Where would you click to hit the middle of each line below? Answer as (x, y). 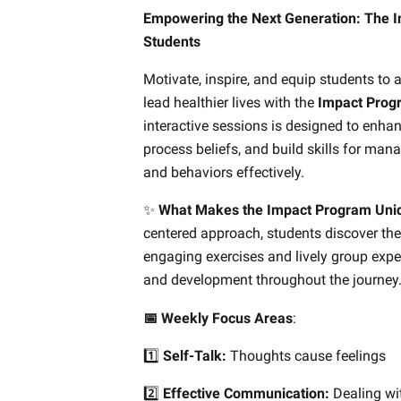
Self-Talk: (195, 355)
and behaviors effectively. (224, 173)
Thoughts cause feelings (313, 355)
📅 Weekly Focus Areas (218, 318)
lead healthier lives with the (230, 103)
